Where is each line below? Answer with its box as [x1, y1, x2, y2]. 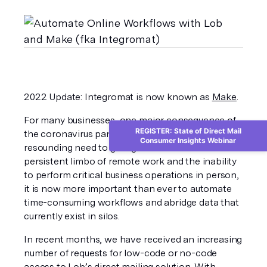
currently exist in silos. [24, 210, 122, 222]
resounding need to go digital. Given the [24, 142, 197, 153]
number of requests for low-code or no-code [24, 247, 218, 259]
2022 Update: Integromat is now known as [24, 91, 212, 103]
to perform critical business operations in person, [24, 169, 239, 181]
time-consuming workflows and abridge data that [24, 197, 239, 208]
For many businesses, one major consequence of [24, 114, 236, 126]
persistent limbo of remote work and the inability [24, 156, 237, 167]
